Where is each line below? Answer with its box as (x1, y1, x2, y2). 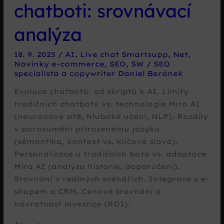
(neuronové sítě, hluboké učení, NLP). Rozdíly (13, 111, 208, 120)
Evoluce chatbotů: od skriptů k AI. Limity (13, 86, 188, 95)
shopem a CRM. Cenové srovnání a (13, 186, 161, 195)
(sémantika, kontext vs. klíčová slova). (13, 136, 178, 145)
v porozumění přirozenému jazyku (13, 124, 160, 133)
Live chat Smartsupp (79, 49, 168, 58)
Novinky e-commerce (13, 59, 104, 68)
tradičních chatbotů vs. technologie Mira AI (13, 99, 200, 108)
